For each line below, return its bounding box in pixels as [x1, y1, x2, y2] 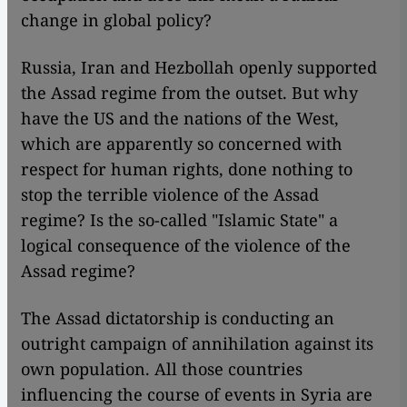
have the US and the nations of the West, [21, 107, 339, 130]
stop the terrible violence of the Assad [21, 184, 319, 206]
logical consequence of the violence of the [21, 234, 351, 257]
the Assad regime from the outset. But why [21, 82, 358, 104]
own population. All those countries [21, 358, 303, 381]
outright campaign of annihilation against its [21, 333, 373, 355]
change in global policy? [21, 9, 212, 32]
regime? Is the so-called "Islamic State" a [21, 209, 338, 232]
